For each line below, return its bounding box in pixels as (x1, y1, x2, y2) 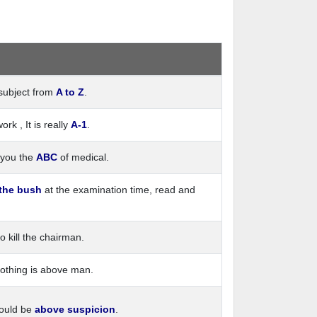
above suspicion (35, 304, 115, 315)
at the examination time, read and (42, 184, 195, 195)
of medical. (60, 151, 109, 163)
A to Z (56, 86, 84, 98)
